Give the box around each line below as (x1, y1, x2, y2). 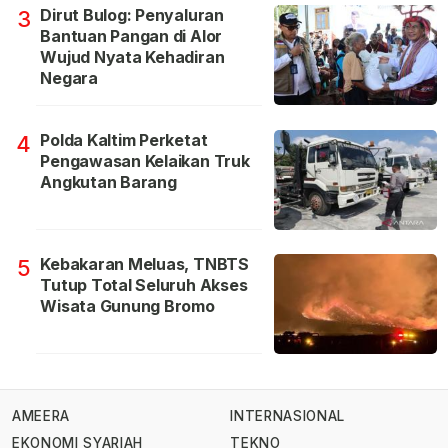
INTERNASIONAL (230, 408, 345, 425)
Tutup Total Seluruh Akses (40, 274, 248, 295)
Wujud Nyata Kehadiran (40, 46, 225, 67)
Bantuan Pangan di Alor (40, 25, 223, 46)
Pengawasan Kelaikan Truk (40, 150, 250, 171)
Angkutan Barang (40, 171, 177, 192)
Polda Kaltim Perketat (40, 129, 208, 150)
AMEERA (12, 408, 70, 425)
